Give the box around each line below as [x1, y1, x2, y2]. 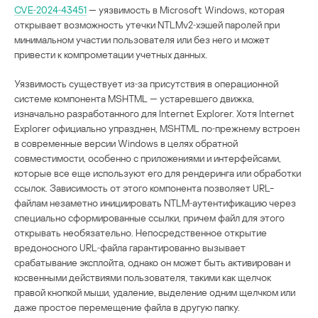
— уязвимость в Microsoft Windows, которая [87, 3, 285, 16]
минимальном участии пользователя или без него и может [14, 33, 270, 45]
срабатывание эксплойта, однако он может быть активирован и [14, 256, 290, 268]
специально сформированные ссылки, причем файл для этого [14, 211, 285, 224]
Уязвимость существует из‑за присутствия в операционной [14, 77, 278, 89]
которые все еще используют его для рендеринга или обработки [14, 166, 301, 179]
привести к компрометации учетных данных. [14, 48, 207, 60]
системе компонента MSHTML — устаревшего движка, [14, 92, 254, 104]
